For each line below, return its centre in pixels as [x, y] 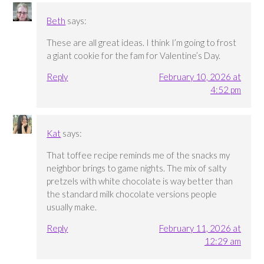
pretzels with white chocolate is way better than [140, 181]
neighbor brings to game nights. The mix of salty [137, 168]
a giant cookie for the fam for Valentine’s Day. [134, 55]
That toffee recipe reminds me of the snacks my [138, 155]
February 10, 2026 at [200, 76]
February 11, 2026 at [200, 228]
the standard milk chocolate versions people [132, 194]
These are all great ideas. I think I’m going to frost [142, 42]
